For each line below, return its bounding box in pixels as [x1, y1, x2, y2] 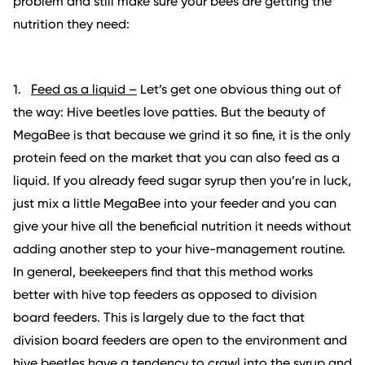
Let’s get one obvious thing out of [137, 84, 341, 98]
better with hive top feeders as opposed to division [13, 289, 317, 303]
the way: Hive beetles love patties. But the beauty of [13, 107, 325, 121]
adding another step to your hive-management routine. [13, 244, 345, 257]
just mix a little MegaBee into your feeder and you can [13, 198, 336, 212]
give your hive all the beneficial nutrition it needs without [13, 221, 351, 235]
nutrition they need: [13, 19, 130, 33]
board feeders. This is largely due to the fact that [13, 312, 305, 326]
